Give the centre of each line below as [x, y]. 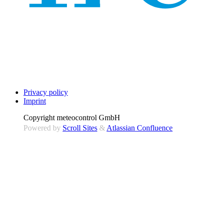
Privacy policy [46, 92]
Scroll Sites [80, 128]
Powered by [42, 128]
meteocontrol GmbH [88, 118]
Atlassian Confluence [140, 128]
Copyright [39, 118]
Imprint [35, 101]
